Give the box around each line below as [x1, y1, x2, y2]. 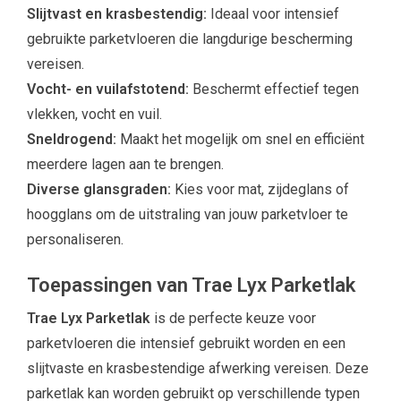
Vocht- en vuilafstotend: [27, 80, 192, 98]
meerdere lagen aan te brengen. [27, 155, 224, 173]
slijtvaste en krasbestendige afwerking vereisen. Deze [27, 359, 369, 377]
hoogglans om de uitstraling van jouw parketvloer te [27, 205, 348, 223]
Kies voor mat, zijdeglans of [175, 180, 349, 198]
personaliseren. [27, 230, 124, 248]
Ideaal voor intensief [210, 4, 339, 22]
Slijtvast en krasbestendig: [27, 4, 210, 22]
